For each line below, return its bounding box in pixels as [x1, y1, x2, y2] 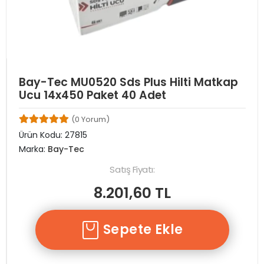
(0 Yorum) [71, 114, 110, 125]
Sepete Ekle [103, 220, 183, 239]
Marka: [19, 143, 48, 155]
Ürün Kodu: [19, 129, 65, 141]
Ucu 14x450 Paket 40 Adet [19, 87, 166, 103]
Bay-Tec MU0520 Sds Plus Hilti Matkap [19, 74, 238, 90]
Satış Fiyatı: [110, 163, 155, 176]
